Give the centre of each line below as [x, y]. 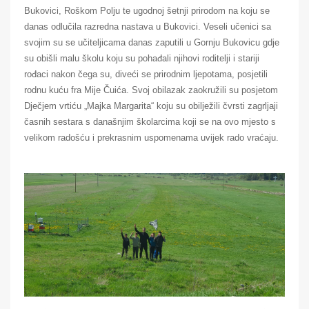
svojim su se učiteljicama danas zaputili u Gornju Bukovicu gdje [152, 42]
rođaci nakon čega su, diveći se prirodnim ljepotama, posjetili [146, 74]
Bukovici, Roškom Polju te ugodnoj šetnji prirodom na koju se [147, 10]
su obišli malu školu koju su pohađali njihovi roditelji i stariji [142, 58]
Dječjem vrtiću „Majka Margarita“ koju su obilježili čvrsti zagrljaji [151, 106]
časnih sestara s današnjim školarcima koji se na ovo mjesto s [150, 121]
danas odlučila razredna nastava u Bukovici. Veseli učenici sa [148, 26]
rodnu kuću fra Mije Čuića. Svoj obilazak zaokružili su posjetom [151, 90]
